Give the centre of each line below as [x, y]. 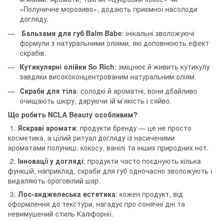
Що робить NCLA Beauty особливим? [73, 114]
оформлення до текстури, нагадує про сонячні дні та [96, 203]
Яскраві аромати [47, 128]
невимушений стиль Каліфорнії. [61, 213]
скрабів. [33, 53]
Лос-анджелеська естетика [67, 194]
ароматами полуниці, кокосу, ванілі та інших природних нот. [108, 147]
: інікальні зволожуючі [158, 33]
